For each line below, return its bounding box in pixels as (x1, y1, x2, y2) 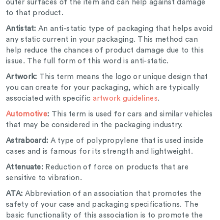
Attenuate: (6, 164, 43, 171)
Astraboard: (6, 137, 49, 145)
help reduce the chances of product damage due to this (6, 47, 204, 55)
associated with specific (6, 95, 93, 103)
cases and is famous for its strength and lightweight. (6, 148, 195, 156)
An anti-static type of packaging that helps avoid (36, 25, 213, 33)
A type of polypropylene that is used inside (48, 137, 204, 145)
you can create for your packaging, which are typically (6, 84, 200, 92)
